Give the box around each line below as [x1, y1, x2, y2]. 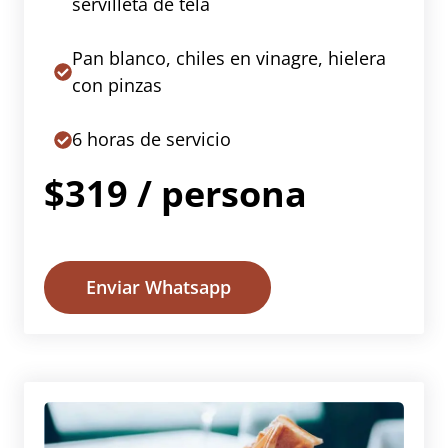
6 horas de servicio [72, 127, 231, 152]
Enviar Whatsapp [86, 275, 231, 300]
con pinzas [72, 73, 162, 98]
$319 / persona [44, 169, 307, 219]
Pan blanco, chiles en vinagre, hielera [72, 46, 386, 71]
